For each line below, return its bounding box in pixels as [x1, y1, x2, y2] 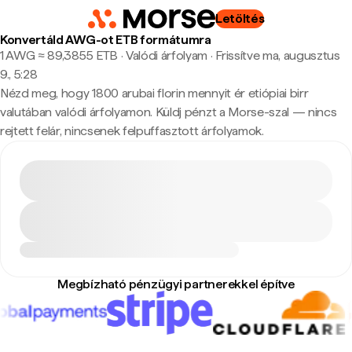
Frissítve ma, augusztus [215, 48, 340, 63]
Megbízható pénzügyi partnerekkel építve [57, 277, 295, 291]
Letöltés [214, 11, 265, 26]
